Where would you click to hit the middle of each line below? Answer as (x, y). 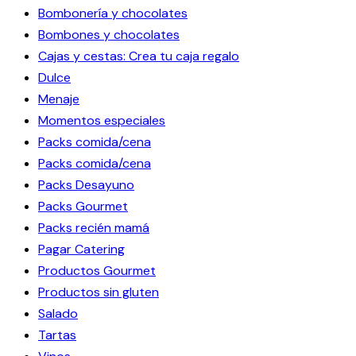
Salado (58, 313)
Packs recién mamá (94, 227)
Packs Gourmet (83, 206)
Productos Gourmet (97, 270)
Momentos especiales (102, 120)
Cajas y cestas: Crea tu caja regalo (139, 56)
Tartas (57, 335)
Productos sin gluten (99, 292)
